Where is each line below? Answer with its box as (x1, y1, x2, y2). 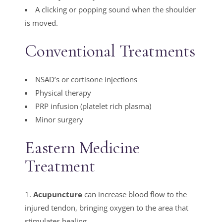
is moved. (25, 18, 58, 28)
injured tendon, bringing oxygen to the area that (25, 203, 189, 213)
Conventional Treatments (25, 41, 195, 62)
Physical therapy (35, 88, 92, 98)
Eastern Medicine (25, 137, 140, 159)
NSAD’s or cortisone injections (35, 74, 138, 85)
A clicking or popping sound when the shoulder (35, 4, 196, 15)
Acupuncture (33, 189, 83, 200)
